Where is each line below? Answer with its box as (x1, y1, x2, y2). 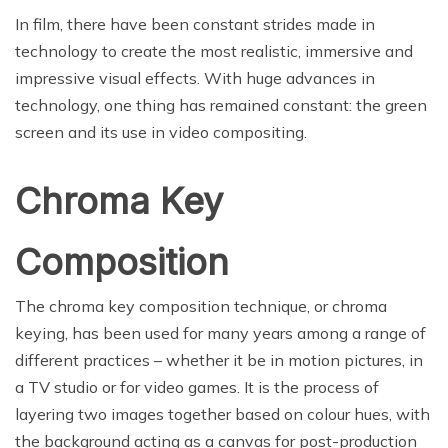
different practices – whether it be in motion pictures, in (15, 350, 423, 371)
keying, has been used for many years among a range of (15, 323, 426, 344)
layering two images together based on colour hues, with (15, 404, 430, 425)
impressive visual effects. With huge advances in (15, 68, 375, 89)
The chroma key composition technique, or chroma (15, 296, 387, 317)
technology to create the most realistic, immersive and (15, 41, 413, 62)
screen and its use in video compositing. (15, 122, 307, 143)
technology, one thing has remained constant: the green (15, 95, 427, 116)
